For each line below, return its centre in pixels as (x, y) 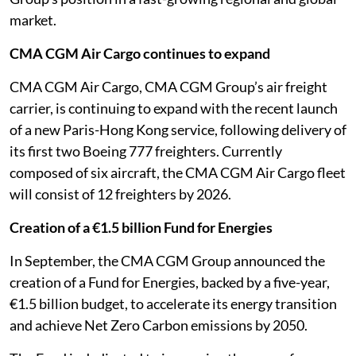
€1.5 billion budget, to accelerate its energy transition (173, 304)
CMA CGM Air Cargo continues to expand (140, 53)
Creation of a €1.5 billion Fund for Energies (141, 227)
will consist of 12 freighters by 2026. (122, 194)
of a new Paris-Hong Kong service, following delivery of (178, 130)
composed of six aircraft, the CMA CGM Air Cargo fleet (178, 172)
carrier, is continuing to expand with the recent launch (174, 108)
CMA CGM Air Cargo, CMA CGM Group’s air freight (168, 87)
